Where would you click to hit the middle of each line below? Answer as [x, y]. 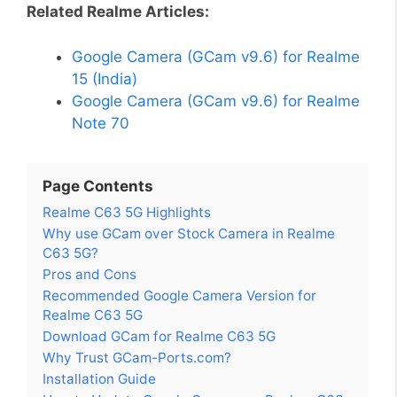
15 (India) [105, 78]
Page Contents [98, 186]
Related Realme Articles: [118, 12]
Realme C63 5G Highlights [127, 212]
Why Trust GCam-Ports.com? [137, 357]
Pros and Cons [90, 274]
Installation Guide [99, 378]
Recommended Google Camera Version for [179, 295]
